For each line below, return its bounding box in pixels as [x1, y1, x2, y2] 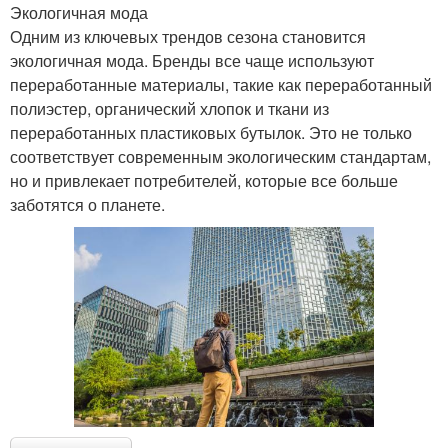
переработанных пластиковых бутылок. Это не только [10, 121, 412, 145]
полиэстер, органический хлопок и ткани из [10, 97, 329, 121]
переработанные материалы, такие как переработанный [10, 73, 432, 97]
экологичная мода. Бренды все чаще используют [10, 49, 374, 73]
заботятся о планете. [10, 193, 165, 217]
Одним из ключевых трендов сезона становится [10, 25, 366, 49]
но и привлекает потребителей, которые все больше [10, 169, 398, 193]
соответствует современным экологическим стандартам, [10, 145, 431, 169]
